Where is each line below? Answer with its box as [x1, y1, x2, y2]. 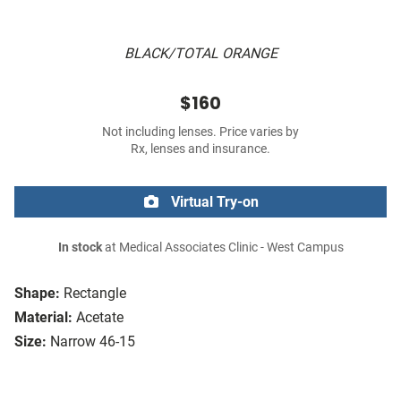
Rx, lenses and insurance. [131, 141, 270, 158]
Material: [14, 309, 73, 327]
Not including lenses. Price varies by [102, 124, 299, 141]
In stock [57, 240, 102, 256]
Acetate [76, 309, 124, 327]
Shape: [14, 285, 60, 303]
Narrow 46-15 [50, 333, 135, 351]
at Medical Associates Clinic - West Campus [101, 240, 344, 256]
